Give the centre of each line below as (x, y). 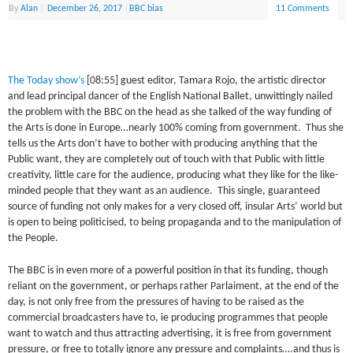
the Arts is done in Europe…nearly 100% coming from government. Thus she (176, 128)
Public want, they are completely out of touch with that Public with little (167, 160)
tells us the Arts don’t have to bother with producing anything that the (163, 144)
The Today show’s (46, 81)
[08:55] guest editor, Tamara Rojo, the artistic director (206, 81)
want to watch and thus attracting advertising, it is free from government (170, 333)
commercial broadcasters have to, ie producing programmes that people (168, 318)
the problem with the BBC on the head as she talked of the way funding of (170, 113)
